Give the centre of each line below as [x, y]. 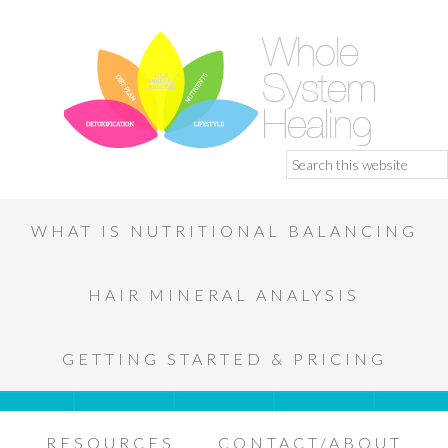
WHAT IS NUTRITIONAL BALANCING [224, 230]
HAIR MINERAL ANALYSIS [224, 294]
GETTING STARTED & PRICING [224, 358]
